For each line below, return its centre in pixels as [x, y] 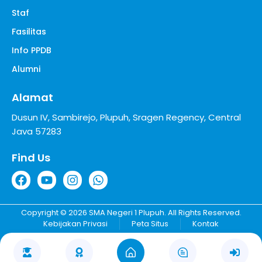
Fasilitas [29, 31]
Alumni [26, 69]
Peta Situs [150, 223]
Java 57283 [37, 131]
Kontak [206, 223]
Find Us [31, 157]
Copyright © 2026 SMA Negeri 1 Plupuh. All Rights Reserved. [131, 212]
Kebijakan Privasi [75, 223]
